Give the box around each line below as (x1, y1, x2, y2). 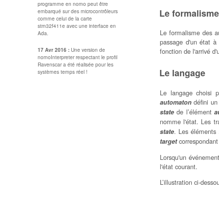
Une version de (71, 45, 105, 53)
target (160, 137, 177, 146)
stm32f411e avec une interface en (38, 22, 116, 30)
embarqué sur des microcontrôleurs (38, 7, 118, 15)
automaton (160, 98, 192, 107)
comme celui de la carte (38, 15, 92, 22)
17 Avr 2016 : (38, 45, 71, 53)
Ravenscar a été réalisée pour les (38, 60, 113, 68)
